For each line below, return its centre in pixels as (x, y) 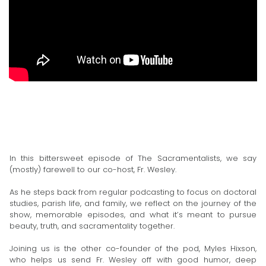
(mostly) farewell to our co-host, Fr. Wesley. (93, 170)
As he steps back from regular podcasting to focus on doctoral (133, 192)
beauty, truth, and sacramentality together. (92, 226)
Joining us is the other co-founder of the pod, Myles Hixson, (133, 249)
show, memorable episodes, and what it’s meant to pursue (133, 215)
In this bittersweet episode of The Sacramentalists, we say (133, 159)
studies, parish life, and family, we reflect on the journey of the (133, 204)
